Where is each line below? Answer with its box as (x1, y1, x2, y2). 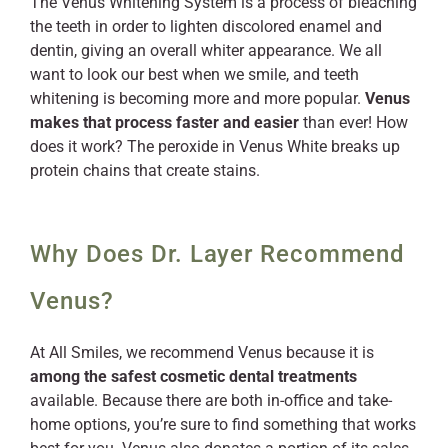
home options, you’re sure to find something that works (30, 414, 416, 434)
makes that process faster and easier (30, 112, 299, 132)
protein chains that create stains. (30, 160, 260, 180)
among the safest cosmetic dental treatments (30, 366, 357, 386)
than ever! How (299, 112, 408, 132)
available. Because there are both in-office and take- (30, 390, 392, 410)
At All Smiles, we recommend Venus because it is (30, 342, 374, 362)
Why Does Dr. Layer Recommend (30, 239, 406, 268)
